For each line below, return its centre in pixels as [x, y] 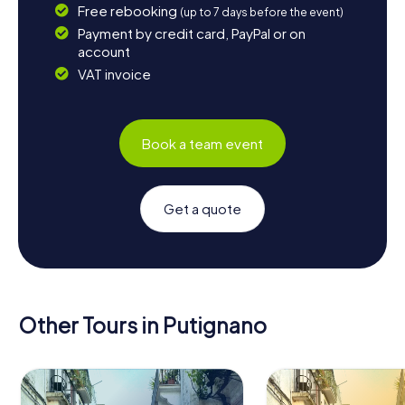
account [104, 52]
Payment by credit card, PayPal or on [191, 33]
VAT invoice [114, 74]
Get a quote [202, 209]
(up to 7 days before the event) [261, 13]
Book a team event [202, 143]
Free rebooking [128, 11]
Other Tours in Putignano [142, 325]
